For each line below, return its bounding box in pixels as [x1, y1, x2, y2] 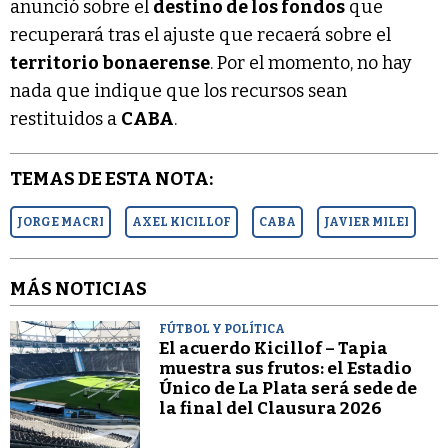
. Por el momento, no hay [210, 51, 412, 74]
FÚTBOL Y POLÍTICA [159, 321, 286, 336]
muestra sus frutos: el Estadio [159, 357, 413, 379]
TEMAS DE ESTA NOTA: [10, 167, 213, 190]
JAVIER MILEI [324, 214, 409, 229]
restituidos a [10, 107, 121, 130]
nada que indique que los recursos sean [10, 79, 347, 102]
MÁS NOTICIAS [10, 277, 147, 300]
